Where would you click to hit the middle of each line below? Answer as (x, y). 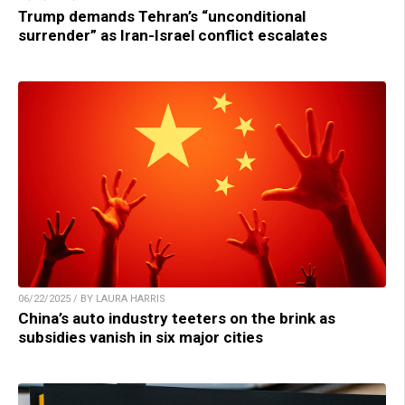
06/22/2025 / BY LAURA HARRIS (92, 299)
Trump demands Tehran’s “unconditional (162, 16)
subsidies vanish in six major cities (141, 338)
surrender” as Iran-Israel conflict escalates (173, 35)
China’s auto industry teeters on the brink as (177, 319)
